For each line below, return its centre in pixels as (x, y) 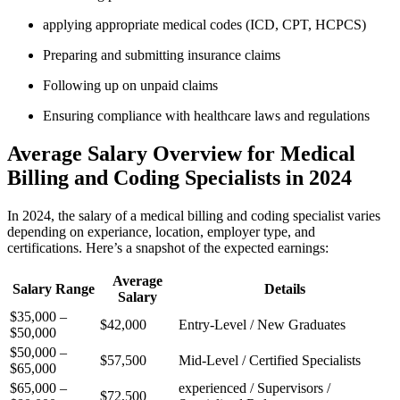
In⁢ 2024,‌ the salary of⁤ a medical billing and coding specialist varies (194, 215)
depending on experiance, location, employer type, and (161, 231)
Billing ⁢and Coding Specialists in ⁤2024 (179, 177)
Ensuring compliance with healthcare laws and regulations (206, 116)
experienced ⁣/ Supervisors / (254, 387)
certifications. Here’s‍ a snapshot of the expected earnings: (168, 247)
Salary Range (53, 288)
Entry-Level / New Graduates (262, 324)
